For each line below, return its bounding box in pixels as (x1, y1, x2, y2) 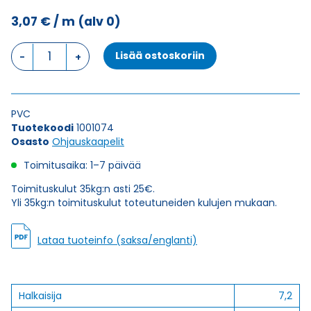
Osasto (11, 135, 49, 149)
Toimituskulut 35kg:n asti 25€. (11, 182, 155, 196)
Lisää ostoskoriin (115, 49, 205, 62)
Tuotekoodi (11, 121, 74, 135)
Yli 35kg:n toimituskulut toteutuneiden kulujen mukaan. (11, 196, 277, 210)
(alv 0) (78, 13, 121, 30)
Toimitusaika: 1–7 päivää (24, 158, 141, 172)
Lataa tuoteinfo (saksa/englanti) (37, 233, 197, 247)
